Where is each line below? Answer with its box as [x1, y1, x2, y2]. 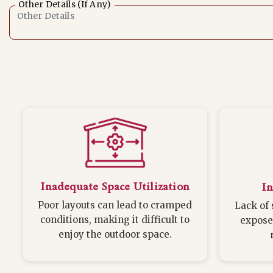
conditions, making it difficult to [40, 213, 190, 225]
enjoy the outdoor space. [58, 228, 172, 240]
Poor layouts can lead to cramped [38, 199, 193, 211]
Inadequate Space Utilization [40, 179, 190, 193]
